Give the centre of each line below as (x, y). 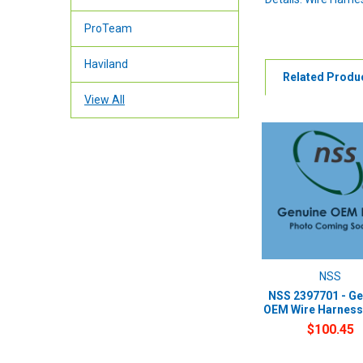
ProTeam (108, 29)
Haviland (106, 64)
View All (104, 100)
